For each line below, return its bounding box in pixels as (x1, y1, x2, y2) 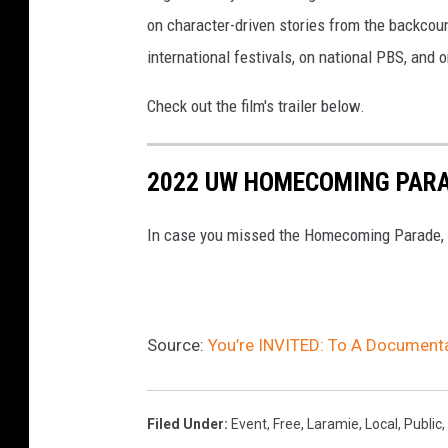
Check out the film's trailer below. (147, 95, 365, 116)
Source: (147, 334, 208, 355)
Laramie (307, 415, 359, 432)
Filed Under (147, 415, 224, 432)
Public (404, 415, 442, 432)
